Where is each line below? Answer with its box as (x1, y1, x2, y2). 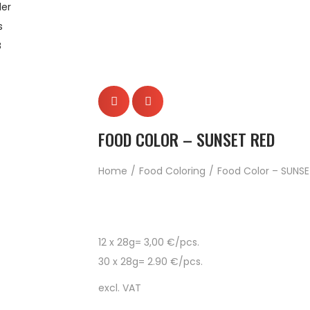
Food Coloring (139, 164, 206, 178)
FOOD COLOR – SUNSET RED (98, 127, 275, 152)
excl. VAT (98, 281, 141, 295)
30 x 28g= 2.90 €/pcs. (98, 255, 203, 268)
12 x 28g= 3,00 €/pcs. (98, 235, 199, 249)
